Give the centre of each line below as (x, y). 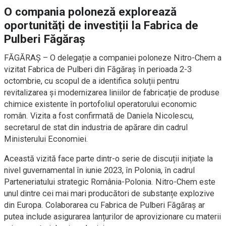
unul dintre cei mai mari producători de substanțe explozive (109, 193)
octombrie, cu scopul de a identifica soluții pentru (92, 81)
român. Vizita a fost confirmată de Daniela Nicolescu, (99, 116)
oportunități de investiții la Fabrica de (101, 25)
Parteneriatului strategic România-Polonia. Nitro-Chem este (110, 182)
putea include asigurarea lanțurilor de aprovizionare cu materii (112, 216)
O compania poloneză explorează (90, 12)
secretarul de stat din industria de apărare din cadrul (96, 127)
